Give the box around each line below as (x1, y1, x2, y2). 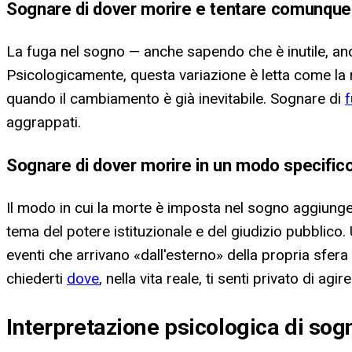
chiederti (6, 269, 67, 288)
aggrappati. (6, 112, 81, 131)
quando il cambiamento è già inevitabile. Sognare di (6, 89, 345, 108)
